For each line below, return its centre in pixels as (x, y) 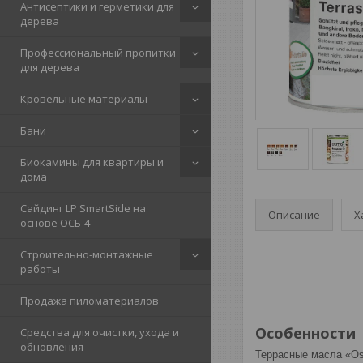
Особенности (305, 333)
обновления (52, 347)
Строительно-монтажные (87, 254)
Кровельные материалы (84, 99)
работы (40, 269)
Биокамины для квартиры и (92, 162)
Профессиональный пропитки (98, 53)
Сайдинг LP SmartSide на (83, 208)
